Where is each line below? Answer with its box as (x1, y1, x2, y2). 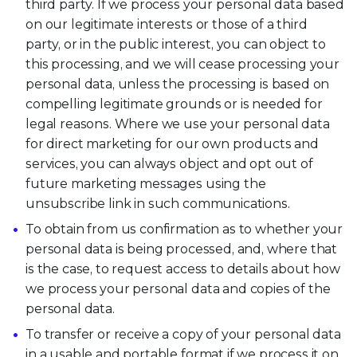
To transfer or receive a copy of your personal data (25, 326, 341, 342)
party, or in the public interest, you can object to (25, 36, 326, 52)
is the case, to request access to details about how (25, 261, 340, 277)
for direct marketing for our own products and (25, 135, 319, 151)
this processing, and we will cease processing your (25, 56, 339, 72)
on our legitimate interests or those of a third (25, 16, 308, 32)
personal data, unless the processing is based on (25, 76, 330, 92)
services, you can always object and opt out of (25, 155, 313, 171)
